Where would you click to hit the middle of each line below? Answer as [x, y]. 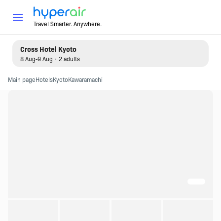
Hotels [44, 79]
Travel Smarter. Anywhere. [67, 23]
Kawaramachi [85, 79]
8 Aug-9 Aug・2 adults [50, 58]
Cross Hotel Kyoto [48, 49]
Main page [21, 79]
